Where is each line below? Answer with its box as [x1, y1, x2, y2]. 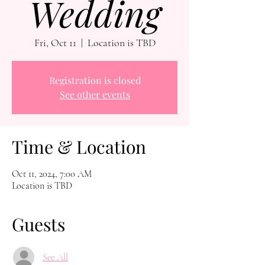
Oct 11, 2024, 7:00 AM [12, 168, 92, 180]
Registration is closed [49, 74, 141, 87]
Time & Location [12, 135, 146, 159]
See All [43, 251, 68, 264]
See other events [59, 88, 130, 101]
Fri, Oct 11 [34, 36, 76, 50]
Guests [12, 212, 65, 237]
